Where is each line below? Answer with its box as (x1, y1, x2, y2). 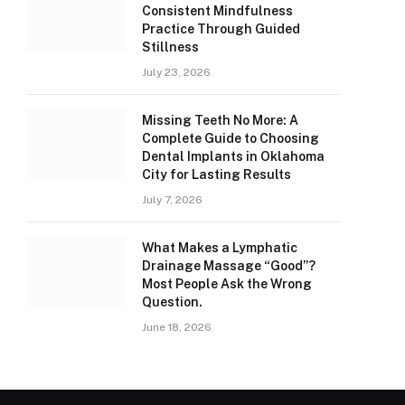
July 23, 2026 (142, 66, 211, 79)
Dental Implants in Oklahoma (142, 149, 325, 164)
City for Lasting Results (142, 167, 291, 182)
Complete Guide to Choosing (142, 131, 319, 146)
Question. (142, 295, 202, 309)
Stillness (142, 40, 199, 54)
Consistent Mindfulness (142, 4, 293, 18)
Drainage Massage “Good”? (142, 259, 316, 273)
